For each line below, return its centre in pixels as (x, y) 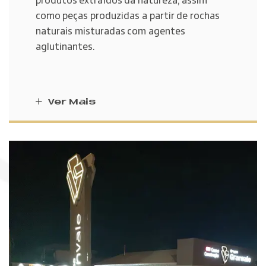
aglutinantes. (65, 47)
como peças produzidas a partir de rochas (128, 16)
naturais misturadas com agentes (110, 31)
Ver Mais (71, 102)
